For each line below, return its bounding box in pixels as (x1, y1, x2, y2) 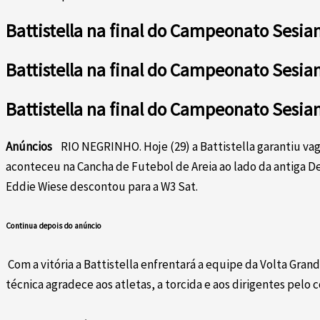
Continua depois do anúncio (6, 220, 101, 231)
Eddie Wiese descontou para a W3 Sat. (6, 179, 200, 195)
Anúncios (6, 139, 52, 155)
